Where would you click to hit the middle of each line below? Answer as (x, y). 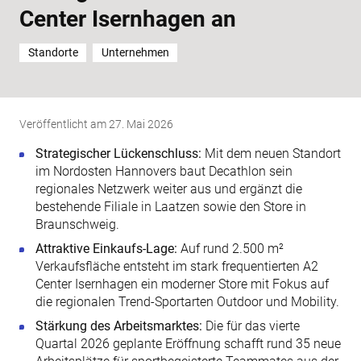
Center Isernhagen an (128, 19)
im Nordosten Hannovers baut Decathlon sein (164, 172)
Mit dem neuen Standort (271, 154)
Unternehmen (135, 53)
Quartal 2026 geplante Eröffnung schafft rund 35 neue (188, 344)
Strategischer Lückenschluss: (118, 154)
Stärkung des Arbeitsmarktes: (119, 326)
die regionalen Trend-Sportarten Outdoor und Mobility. (187, 302)
